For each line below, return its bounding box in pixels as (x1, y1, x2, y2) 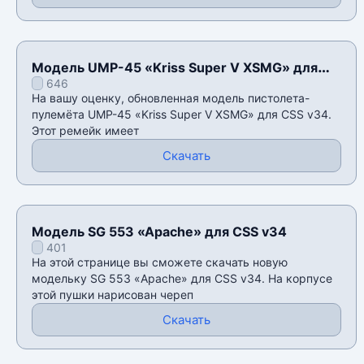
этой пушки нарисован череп (32, 288, 193, 302)
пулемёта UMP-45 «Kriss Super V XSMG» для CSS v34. (32, 107, 331, 122)
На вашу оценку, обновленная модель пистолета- (32, 91, 310, 106)
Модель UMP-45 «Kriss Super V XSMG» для (32, 59, 318, 76)
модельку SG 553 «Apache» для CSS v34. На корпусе (32, 271, 332, 286)
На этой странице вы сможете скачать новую (32, 255, 288, 270)
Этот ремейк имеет (32, 123, 139, 138)
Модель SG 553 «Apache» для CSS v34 (32, 223, 287, 240)
